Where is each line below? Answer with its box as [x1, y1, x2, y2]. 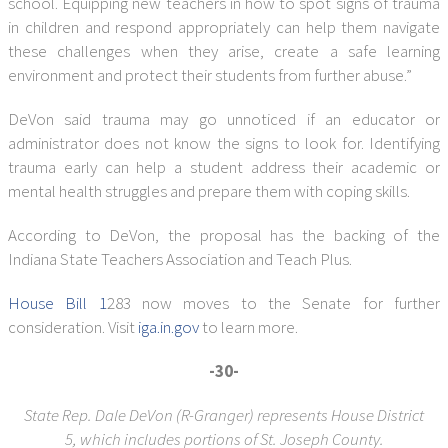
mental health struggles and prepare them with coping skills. [8, 180, 410, 202]
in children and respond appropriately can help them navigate [8, 16, 440, 38]
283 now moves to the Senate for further [106, 292, 441, 314]
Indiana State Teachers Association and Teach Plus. [8, 248, 352, 270]
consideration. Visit [8, 316, 138, 338]
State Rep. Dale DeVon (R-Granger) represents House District [24, 404, 424, 426]
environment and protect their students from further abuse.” [8, 64, 412, 86]
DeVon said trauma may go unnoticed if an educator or [8, 108, 440, 130]
